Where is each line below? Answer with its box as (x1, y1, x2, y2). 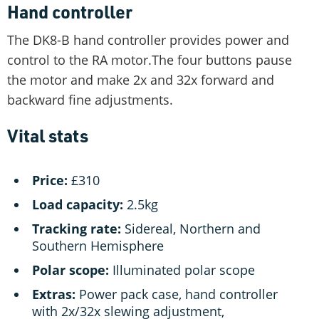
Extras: (32, 285, 75, 303)
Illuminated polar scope (109, 261, 255, 278)
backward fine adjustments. (7, 90, 173, 108)
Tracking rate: (32, 219, 121, 237)
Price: (32, 171, 68, 189)
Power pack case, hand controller (75, 285, 278, 303)
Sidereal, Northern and (121, 219, 261, 237)
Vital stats (7, 123, 88, 147)
